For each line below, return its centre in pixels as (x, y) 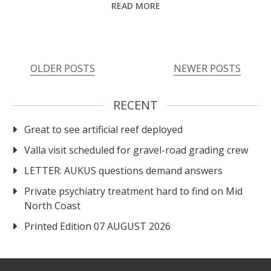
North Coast (52, 206)
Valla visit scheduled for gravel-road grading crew (136, 150)
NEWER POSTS (207, 69)
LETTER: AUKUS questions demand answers (123, 171)
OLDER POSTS (63, 69)
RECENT (135, 105)
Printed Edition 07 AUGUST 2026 (97, 227)
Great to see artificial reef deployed (103, 130)
